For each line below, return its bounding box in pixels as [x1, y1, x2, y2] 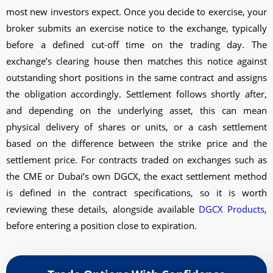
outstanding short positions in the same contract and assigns [6, 71, 267, 84]
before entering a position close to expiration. [6, 219, 197, 232]
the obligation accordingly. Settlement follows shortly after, [6, 88, 267, 101]
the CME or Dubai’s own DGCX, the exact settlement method [6, 170, 267, 183]
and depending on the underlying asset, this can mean [6, 104, 267, 117]
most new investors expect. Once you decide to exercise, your [6, 5, 267, 18]
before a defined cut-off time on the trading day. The [6, 38, 267, 51]
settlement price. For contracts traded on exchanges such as [6, 154, 267, 166]
